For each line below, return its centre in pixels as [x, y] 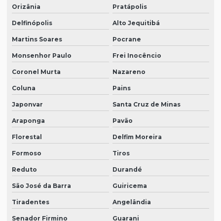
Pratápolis [129, 7]
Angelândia [131, 202]
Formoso [27, 153]
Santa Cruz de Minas [146, 105]
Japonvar [27, 105]
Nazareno [129, 72]
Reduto [24, 170]
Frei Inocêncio [137, 56]
